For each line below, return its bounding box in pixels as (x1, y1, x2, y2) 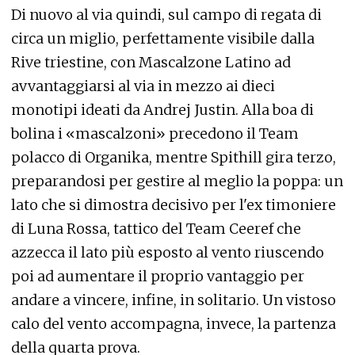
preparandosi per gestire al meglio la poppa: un (11, 172, 343, 190)
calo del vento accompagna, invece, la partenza (11, 315, 336, 333)
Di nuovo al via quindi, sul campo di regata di (11, 6, 322, 24)
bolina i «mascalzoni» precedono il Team (11, 124, 299, 143)
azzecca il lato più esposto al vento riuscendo (11, 243, 324, 261)
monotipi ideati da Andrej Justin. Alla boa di (11, 101, 314, 119)
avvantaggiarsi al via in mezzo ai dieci (11, 77, 275, 95)
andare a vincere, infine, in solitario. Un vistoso (11, 291, 336, 309)
